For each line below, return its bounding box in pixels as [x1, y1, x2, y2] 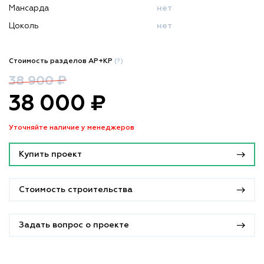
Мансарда [9, 4, 49, 13]
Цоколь [9, 22, 39, 31]
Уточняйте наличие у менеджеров [9, 124, 134, 132]
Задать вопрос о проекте [19, 221, 129, 230]
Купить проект [19, 150, 82, 159]
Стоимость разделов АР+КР [9, 58, 114, 65]
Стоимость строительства [19, 186, 133, 194]
